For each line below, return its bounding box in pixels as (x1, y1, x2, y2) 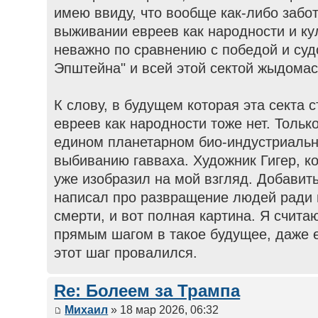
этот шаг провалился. (54, 245, 198, 261)
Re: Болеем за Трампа (54, 282, 241, 301)
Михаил (65, 303, 109, 316)
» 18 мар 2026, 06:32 (108, 303, 219, 316)
